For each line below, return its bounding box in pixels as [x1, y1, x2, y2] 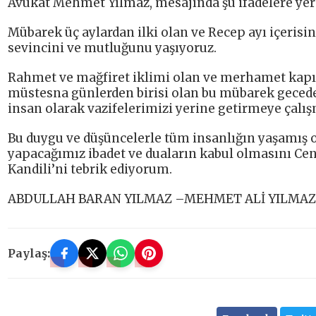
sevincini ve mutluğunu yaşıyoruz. [8, 40, 217, 56]
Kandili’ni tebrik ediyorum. [8, 162, 172, 178]
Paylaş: [8, 246, 50, 261]
